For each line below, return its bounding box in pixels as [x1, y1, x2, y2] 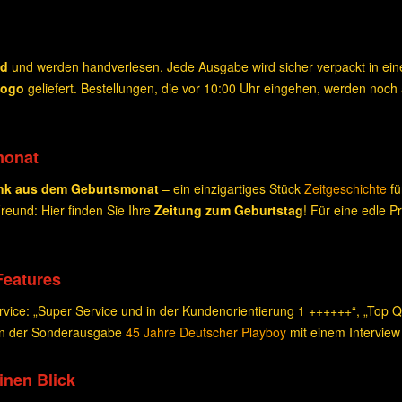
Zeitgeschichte [304, 179, 387, 197]
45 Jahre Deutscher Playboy [126, 323, 286, 341]
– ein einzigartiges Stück [159, 179, 304, 197]
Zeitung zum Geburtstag [154, 201, 303, 219]
